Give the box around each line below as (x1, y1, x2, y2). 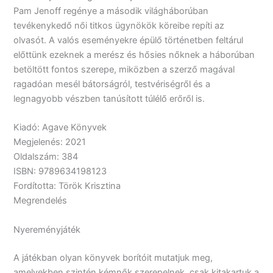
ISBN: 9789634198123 (13, 166, 107, 177)
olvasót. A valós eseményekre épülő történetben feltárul (13, 35, 244, 46)
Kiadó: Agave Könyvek (13, 122, 107, 133)
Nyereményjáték (13, 224, 81, 235)
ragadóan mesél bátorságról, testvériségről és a (13, 79, 211, 90)
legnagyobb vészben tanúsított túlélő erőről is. (13, 93, 205, 104)
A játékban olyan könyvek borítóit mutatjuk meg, (13, 252, 213, 263)
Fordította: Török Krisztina (13, 180, 121, 192)
